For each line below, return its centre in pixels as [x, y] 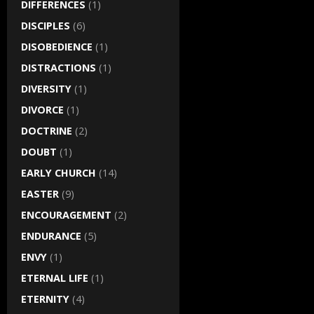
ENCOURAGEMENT [66, 215]
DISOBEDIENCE [57, 47]
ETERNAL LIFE [55, 278]
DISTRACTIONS [59, 68]
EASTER [40, 194]
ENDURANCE [51, 236]
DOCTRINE [47, 131]
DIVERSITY [46, 89]
